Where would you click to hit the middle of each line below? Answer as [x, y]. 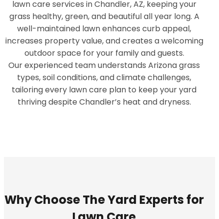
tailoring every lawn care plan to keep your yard [104, 90]
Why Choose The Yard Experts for [104, 200]
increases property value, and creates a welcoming [104, 41]
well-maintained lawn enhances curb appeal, [104, 29]
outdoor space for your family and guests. [104, 53]
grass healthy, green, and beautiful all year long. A [104, 17]
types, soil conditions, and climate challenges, [104, 78]
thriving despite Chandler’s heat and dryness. [104, 102]
